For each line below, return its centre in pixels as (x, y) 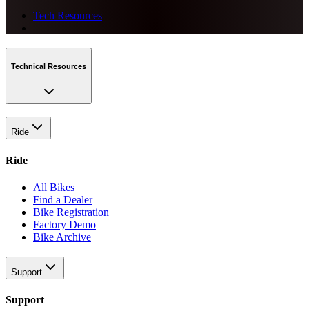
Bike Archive (62, 237)
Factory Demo (64, 224)
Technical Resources (49, 67)
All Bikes (54, 187)
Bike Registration (71, 212)
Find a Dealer (63, 199)
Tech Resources (68, 16)
